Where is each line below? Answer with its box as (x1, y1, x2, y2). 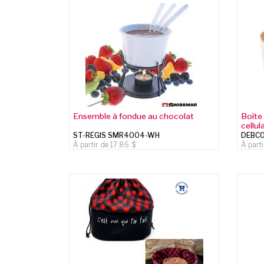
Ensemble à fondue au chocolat (73, 111, 194, 121)
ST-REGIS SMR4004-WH (73, 130, 160, 140)
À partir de (73, 140, 111, 149)
